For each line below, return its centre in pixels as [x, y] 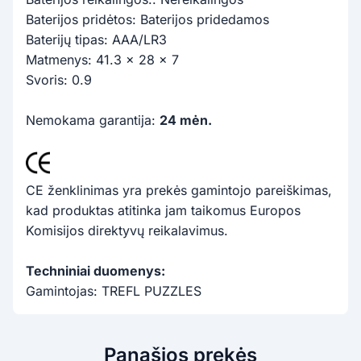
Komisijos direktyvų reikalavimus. [127, 230]
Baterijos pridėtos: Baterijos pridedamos [147, 19]
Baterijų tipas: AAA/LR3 [96, 39]
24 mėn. [186, 120]
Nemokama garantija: [93, 120]
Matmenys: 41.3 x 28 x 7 [102, 59]
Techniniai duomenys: [95, 270]
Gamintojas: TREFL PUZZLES [114, 290]
